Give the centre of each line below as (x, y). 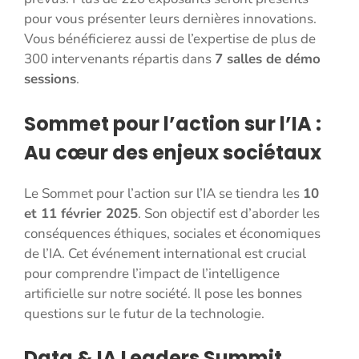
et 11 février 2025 (81, 213)
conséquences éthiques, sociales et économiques (172, 233)
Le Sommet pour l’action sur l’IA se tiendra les (163, 193)
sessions (50, 79)
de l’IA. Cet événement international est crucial (165, 253)
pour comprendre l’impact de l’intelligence (152, 273)
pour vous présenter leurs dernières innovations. (170, 19)
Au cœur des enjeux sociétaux (173, 152)
